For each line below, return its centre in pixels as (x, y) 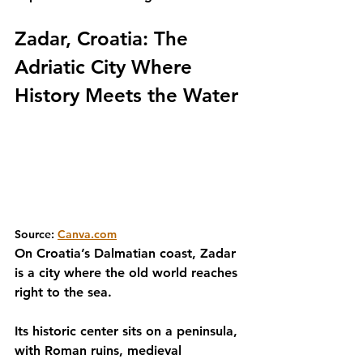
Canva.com (87, 234)
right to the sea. (63, 292)
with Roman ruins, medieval (100, 350)
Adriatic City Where (106, 67)
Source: (36, 234)
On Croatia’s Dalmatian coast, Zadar (127, 253)
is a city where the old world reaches (128, 273)
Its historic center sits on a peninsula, (128, 331)
